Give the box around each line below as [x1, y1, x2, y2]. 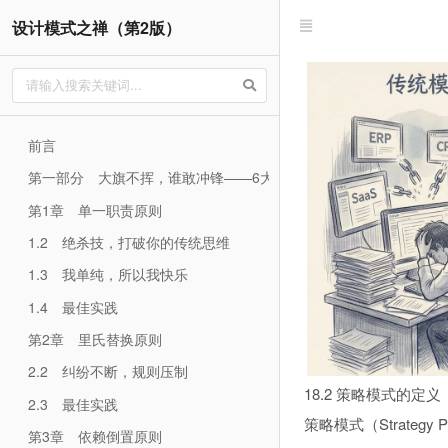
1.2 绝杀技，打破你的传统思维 [27, 232, 230, 252]
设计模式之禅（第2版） [12, 16, 181, 39]
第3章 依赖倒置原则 [27, 425, 162, 446]
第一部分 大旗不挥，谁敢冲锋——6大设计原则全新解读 [27, 167, 386, 188]
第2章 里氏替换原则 [27, 328, 162, 349]
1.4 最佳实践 [27, 296, 118, 317]
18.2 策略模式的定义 [304, 382, 441, 404]
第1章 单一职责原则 [27, 199, 162, 220]
